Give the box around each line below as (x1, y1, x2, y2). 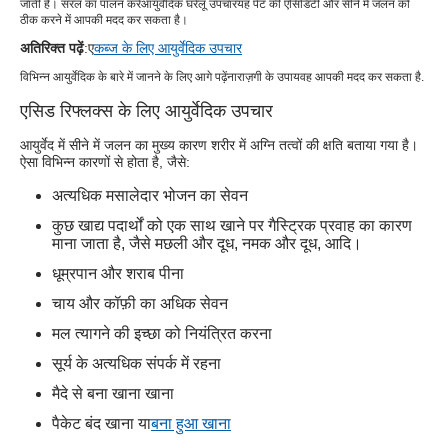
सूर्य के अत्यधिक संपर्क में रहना (52, 354, 221, 372)
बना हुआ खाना (151, 414, 231, 432)
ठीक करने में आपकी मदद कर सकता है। (20, 12, 188, 27)
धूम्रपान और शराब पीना (52, 264, 184, 282)
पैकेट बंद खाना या (52, 414, 151, 432)
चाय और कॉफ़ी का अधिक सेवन (52, 294, 228, 312)
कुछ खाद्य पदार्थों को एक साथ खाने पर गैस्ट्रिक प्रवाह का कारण (52, 216, 412, 234)
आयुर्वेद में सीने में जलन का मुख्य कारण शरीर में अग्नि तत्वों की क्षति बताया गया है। (20, 136, 418, 153)
